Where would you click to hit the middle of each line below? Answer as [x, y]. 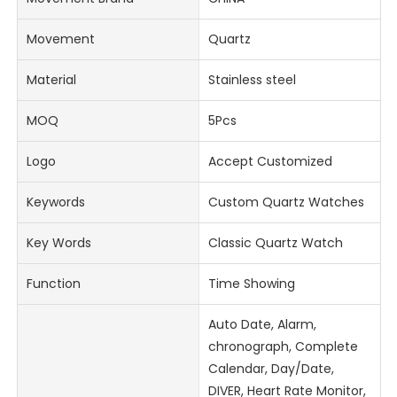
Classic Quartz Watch [275, 243]
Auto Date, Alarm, [262, 325]
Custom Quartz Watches [286, 202]
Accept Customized [270, 162]
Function [54, 284]
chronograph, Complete [283, 347]
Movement [61, 39]
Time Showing [251, 284]
